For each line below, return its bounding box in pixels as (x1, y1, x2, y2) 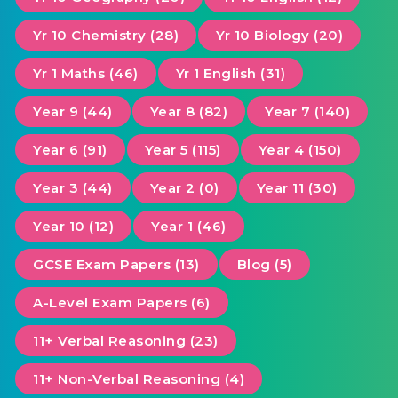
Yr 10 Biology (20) (216, 27, 343, 44)
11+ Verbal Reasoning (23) (33, 332, 219, 350)
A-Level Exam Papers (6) (33, 294, 211, 312)
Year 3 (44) (33, 179, 113, 197)
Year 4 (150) (258, 141, 342, 159)
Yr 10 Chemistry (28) (33, 27, 179, 44)
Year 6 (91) (33, 141, 107, 159)
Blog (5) (236, 256, 292, 274)
